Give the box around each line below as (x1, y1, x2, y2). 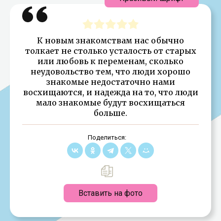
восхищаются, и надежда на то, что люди (23, 87, 198, 97)
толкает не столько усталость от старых (25, 45, 196, 56)
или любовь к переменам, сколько (37, 56, 184, 66)
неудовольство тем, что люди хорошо (31, 66, 190, 76)
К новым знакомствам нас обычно (37, 35, 184, 45)
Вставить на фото (78, 188, 143, 198)
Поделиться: (87, 133, 126, 141)
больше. (94, 108, 127, 118)
